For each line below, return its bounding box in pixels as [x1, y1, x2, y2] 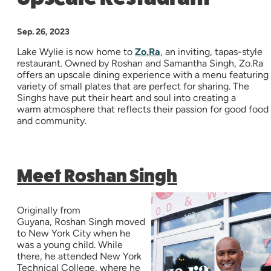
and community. [17, 115, 89, 127]
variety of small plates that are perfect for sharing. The [17, 80, 249, 93]
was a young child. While [17, 239, 123, 251]
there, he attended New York [17, 250, 142, 263]
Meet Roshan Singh [17, 166, 177, 187]
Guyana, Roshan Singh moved [17, 216, 145, 228]
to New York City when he [17, 227, 131, 240]
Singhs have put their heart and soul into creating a [17, 92, 236, 104]
